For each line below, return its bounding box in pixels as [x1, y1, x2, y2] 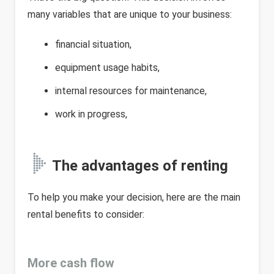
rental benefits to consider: [28, 209, 144, 220]
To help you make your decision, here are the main [28, 191, 240, 203]
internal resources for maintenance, [55, 85, 207, 97]
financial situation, [55, 39, 131, 50]
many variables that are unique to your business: [28, 9, 232, 20]
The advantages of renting [52, 157, 228, 174]
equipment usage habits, [55, 62, 160, 73]
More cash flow [28, 256, 117, 270]
